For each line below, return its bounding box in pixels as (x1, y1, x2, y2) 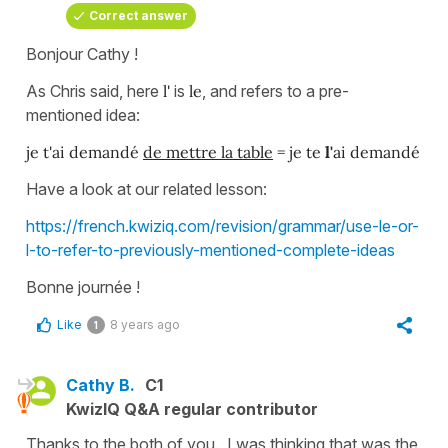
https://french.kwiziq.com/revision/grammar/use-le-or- (26, 216, 419, 237)
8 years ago (110, 317, 180, 333)
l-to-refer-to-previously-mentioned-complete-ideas (26, 240, 395, 261)
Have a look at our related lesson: (26, 179, 267, 200)
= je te (273, 142, 325, 163)
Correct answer (89, 8, 188, 24)
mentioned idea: (26, 105, 140, 126)
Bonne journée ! (26, 277, 140, 298)
